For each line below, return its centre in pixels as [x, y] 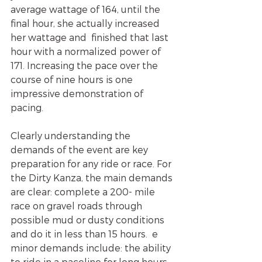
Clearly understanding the [72, 135]
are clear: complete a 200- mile [84, 191]
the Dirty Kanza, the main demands [93, 177]
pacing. [27, 107]
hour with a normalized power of [87, 51]
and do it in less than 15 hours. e [85, 233]
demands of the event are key [80, 149]
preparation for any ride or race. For [92, 163]
